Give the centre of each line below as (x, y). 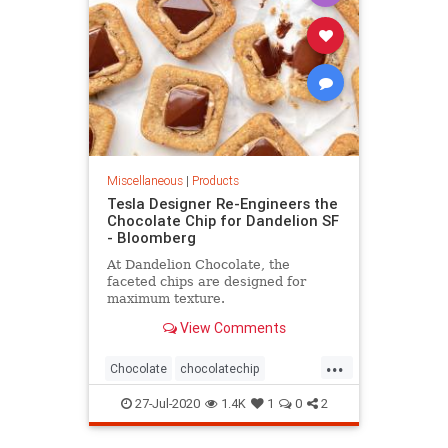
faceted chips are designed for (206, 281)
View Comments (231, 328)
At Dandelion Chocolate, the (198, 264)
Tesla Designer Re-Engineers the (222, 203)
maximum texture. (165, 298)
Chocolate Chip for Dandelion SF (222, 220)
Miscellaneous (144, 180)
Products (215, 180)
